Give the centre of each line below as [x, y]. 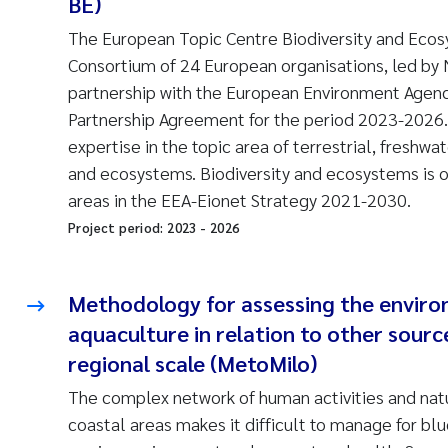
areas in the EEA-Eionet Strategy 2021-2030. [239, 199]
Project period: [118, 227]
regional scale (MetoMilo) [192, 363]
